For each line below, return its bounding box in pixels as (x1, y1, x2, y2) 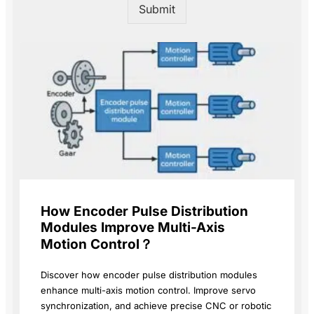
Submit (139, 1, 175, 16)
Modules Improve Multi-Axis (41, 219, 225, 235)
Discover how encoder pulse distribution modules (41, 268, 257, 280)
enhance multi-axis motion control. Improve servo (41, 284, 256, 296)
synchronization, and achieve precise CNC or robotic (41, 299, 271, 311)
